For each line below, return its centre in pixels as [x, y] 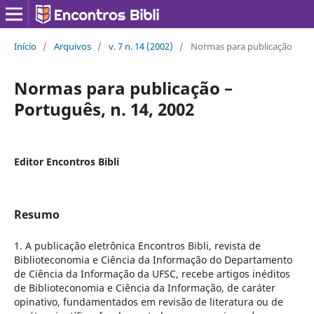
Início [25, 46]
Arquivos [72, 46]
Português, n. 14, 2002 [104, 109]
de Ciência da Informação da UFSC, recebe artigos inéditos [152, 273]
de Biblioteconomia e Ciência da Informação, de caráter [144, 287]
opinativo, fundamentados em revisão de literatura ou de [148, 301]
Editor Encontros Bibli [66, 161]
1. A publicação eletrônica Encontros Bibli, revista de [137, 245]
